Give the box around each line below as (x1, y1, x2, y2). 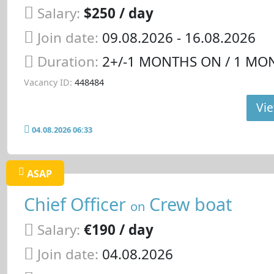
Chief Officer (23, 191, 130, 216)
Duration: (37, 52, 102, 72)
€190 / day (83, 220, 154, 240)
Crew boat (144, 191, 232, 216)
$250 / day (83, 3, 154, 23)
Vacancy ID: (23, 76, 72, 88)
